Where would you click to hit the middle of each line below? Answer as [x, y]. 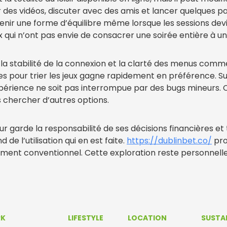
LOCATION [147, 218]
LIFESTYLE [86, 218]
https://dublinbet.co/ [169, 141]
